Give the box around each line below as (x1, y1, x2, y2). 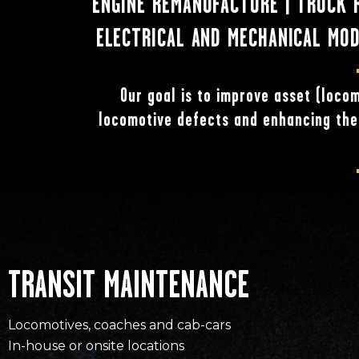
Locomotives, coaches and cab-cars (8, 317, 231, 333)
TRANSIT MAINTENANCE (8, 270, 249, 305)
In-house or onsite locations (8, 338, 184, 353)
